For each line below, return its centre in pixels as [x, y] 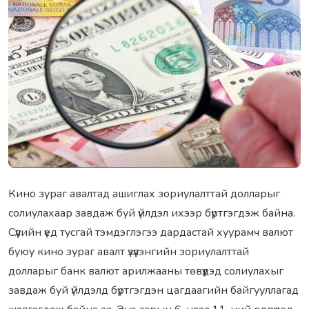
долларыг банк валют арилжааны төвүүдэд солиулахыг [146, 271]
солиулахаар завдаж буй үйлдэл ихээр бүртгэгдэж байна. [152, 213]
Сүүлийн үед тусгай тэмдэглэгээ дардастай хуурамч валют [151, 233]
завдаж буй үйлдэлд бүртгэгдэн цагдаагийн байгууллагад [153, 291]
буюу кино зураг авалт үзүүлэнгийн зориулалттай [129, 252]
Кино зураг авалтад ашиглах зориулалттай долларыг [144, 194]
